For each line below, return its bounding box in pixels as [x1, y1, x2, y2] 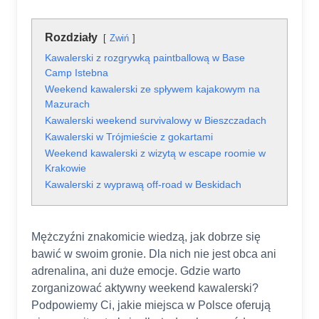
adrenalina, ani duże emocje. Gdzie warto [31, 265, 241, 278]
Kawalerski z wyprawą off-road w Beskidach [45, 179, 241, 191]
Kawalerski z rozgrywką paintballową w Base [45, 52, 245, 64]
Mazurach [45, 98, 90, 110]
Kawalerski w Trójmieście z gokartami [45, 131, 213, 143]
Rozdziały [45, 31, 98, 44]
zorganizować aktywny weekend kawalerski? [31, 282, 258, 295]
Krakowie [45, 162, 86, 174]
